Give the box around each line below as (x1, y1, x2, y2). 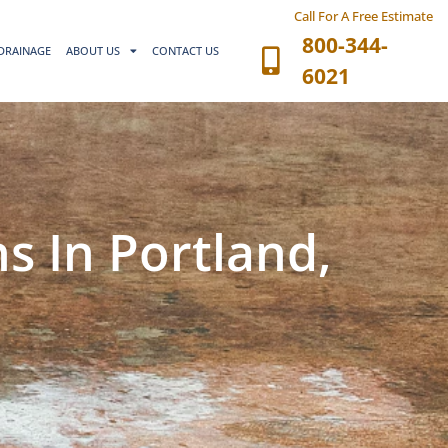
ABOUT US (66, 44, 121, 58)
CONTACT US (152, 44, 220, 58)
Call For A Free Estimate (294, 7, 434, 25)
